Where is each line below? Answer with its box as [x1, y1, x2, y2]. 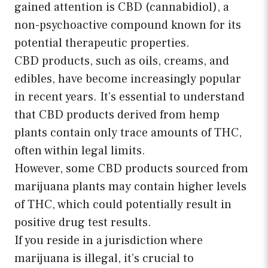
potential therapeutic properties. [14, 35, 190, 51]
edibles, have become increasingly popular [14, 71, 241, 87]
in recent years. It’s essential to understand [14, 89, 245, 105]
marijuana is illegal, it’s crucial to [14, 251, 194, 267]
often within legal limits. [14, 143, 145, 159]
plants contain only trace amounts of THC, [14, 125, 242, 141]
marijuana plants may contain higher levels [14, 179, 246, 195]
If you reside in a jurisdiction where [14, 233, 203, 249]
